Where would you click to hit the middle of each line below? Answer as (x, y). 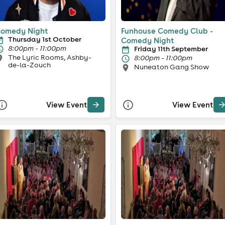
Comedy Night (148, 40)
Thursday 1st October (44, 39)
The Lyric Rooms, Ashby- (49, 57)
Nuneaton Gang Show (172, 67)
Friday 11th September (171, 48)
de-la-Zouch (29, 65)
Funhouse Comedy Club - (167, 31)
